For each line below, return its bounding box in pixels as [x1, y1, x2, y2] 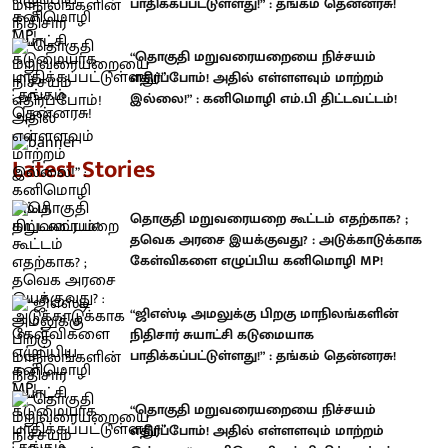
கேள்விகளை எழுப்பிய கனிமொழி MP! [130, 248, 383, 272]
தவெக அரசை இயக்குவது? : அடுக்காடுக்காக [130, 227, 422, 251]
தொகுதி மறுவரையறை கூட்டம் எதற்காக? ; [130, 206, 408, 230]
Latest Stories [12, 149, 155, 190]
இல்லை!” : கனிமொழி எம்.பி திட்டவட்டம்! [130, 87, 397, 111]
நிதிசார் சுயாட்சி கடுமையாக [130, 323, 314, 347]
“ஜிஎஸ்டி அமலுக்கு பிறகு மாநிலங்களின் [130, 302, 398, 326]
